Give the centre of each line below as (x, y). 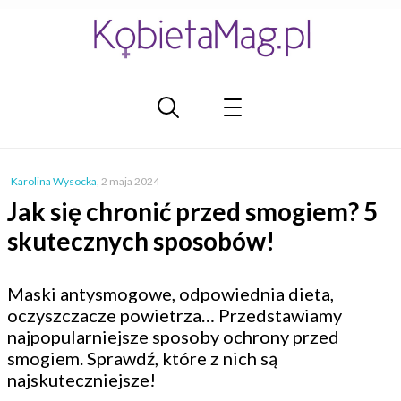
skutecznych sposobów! (141, 241)
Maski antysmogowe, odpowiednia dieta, (171, 294)
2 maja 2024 (130, 181)
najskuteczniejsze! (81, 380)
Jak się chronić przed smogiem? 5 (192, 211)
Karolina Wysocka (54, 181)
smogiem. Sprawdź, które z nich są (142, 358)
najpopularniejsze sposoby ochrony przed (173, 337)
